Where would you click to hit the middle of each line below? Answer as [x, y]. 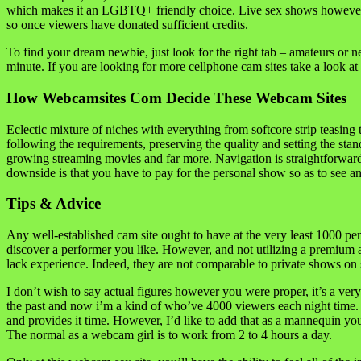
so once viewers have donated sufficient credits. [127, 25]
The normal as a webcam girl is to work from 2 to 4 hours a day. [169, 335]
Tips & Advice [54, 204]
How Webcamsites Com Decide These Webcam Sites [176, 98]
